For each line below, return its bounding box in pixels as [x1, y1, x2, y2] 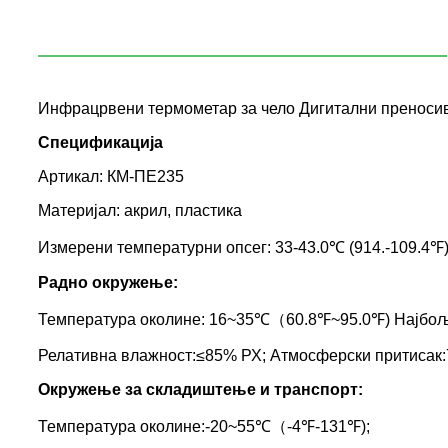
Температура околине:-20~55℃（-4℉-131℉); [38, 418, 370, 436]
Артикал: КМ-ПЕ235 [38, 168, 184, 186]
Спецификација [38, 134, 163, 152]
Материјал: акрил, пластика [38, 202, 242, 220]
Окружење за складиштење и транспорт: [38, 381, 363, 399]
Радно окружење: [38, 274, 178, 292]
